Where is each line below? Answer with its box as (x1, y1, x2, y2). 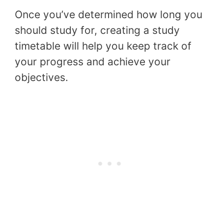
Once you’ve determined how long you (15, 8, 202, 21)
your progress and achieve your (15, 55, 170, 68)
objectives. (15, 71, 68, 84)
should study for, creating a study (15, 24, 180, 37)
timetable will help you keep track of (15, 40, 192, 53)
